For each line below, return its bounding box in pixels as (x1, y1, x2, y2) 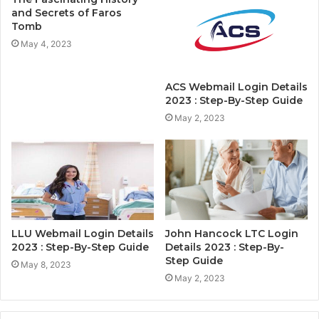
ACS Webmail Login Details (165, 80, 308, 93)
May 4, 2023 (21, 38, 72, 49)
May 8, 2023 (21, 258, 71, 270)
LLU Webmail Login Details (11, 226, 154, 240)
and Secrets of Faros (11, 6, 122, 19)
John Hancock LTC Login (165, 226, 298, 240)
